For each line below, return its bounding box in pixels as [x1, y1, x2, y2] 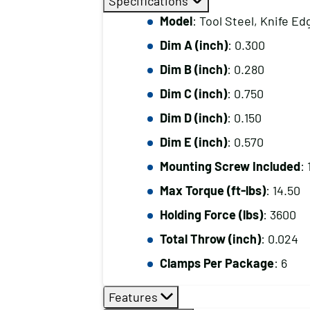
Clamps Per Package [159, 255, 274, 271]
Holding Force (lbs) [159, 207, 263, 222]
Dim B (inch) [159, 62, 227, 77]
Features [108, 289, 161, 304]
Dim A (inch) [159, 37, 228, 53]
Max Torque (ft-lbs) [159, 183, 266, 198]
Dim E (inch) [159, 134, 227, 149]
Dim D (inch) [159, 110, 227, 125]
